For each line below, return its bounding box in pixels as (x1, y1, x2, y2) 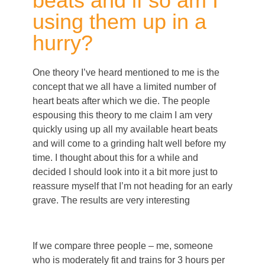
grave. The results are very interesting (33, 195, 190, 206)
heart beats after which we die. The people (33, 96, 210, 106)
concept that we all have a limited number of (33, 82, 216, 92)
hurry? (33, 31, 93, 56)
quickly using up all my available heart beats (33, 124, 218, 135)
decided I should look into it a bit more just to (33, 167, 218, 177)
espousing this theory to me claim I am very (33, 110, 212, 121)
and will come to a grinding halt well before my (33, 138, 226, 149)
